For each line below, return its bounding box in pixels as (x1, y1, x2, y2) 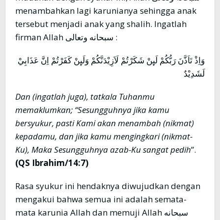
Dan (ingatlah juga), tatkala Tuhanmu (15, 91, 155, 103)
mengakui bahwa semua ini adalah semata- (15, 193, 187, 205)
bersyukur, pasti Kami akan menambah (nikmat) (15, 117, 194, 129)
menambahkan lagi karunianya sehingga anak (15, 5, 196, 17)
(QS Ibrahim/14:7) (15, 157, 88, 169)
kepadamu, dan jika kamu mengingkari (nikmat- (15, 131, 192, 142)
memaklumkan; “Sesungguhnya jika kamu (15, 104, 169, 116)
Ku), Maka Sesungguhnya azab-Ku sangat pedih (15, 144, 191, 156)
